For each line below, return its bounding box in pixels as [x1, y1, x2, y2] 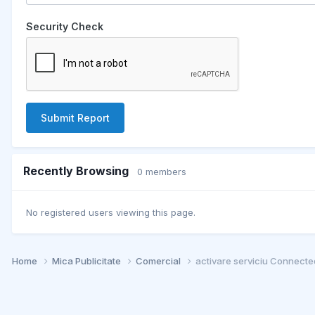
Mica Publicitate [52, 255, 123, 267]
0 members [137, 165, 186, 177]
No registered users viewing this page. [26, 207, 195, 219]
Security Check [26, 20, 103, 32]
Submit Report [41, 111, 110, 124]
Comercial [136, 255, 183, 267]
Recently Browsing [23, 163, 137, 178]
